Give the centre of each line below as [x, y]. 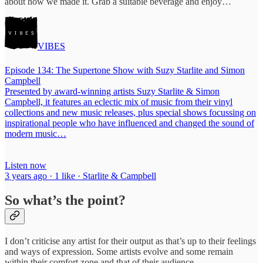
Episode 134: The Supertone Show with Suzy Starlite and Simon [125, 70]
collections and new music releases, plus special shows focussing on [130, 112]
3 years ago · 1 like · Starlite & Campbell [80, 176]
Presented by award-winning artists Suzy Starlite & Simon [112, 91]
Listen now [26, 165]
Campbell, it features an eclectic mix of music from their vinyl [119, 102]
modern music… [36, 133]
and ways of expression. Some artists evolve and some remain [119, 252]
